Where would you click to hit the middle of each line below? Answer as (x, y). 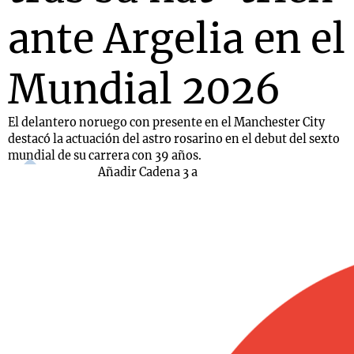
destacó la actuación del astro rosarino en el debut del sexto (174, 139)
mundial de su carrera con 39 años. (105, 156)
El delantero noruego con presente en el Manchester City (166, 122)
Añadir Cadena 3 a (148, 172)
